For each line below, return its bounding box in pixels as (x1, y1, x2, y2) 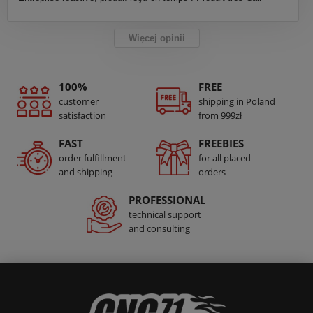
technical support (129, 208, 201, 221)
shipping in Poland (198, 95, 275, 108)
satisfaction (59, 109, 106, 122)
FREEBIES (198, 136, 244, 151)
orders (198, 166, 226, 179)
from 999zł (198, 109, 242, 122)
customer (59, 95, 99, 108)
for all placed (198, 152, 251, 165)
